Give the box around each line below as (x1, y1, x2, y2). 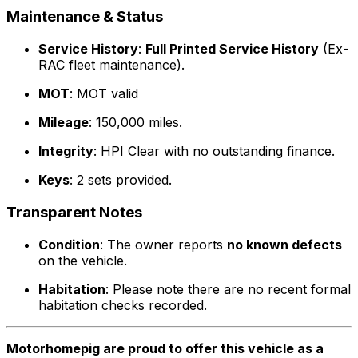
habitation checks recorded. (38, 296, 207, 313)
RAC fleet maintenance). (38, 57, 185, 74)
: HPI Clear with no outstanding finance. (93, 143, 335, 160)
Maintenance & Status (6, 7, 163, 26)
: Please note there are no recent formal (105, 280, 351, 297)
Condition (38, 236, 100, 253)
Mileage (38, 114, 89, 131)
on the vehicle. (38, 252, 127, 268)
